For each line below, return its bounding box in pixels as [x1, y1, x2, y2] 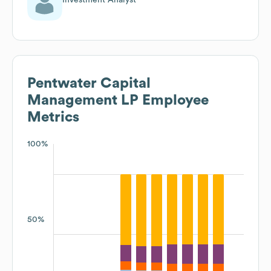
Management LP [27, 93, 139, 108]
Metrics [27, 109, 79, 125]
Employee [139, 93, 209, 108]
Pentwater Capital [27, 76, 151, 91]
